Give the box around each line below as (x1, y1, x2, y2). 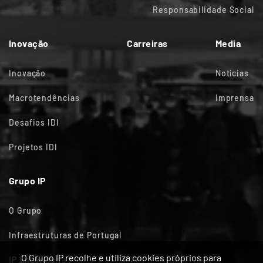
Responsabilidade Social (153, 5, 254, 15)
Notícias (215, 68, 249, 79)
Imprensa (215, 93, 254, 103)
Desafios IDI (9, 117, 59, 128)
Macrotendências (9, 93, 80, 103)
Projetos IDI (9, 142, 58, 153)
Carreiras (127, 38, 168, 49)
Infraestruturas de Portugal (9, 230, 122, 241)
